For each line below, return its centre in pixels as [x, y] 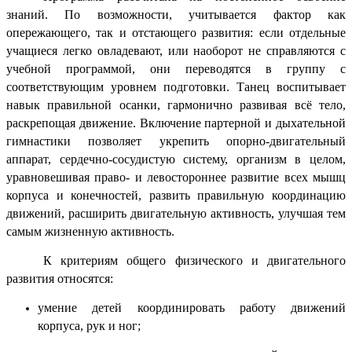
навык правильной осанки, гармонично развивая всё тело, [176, 104]
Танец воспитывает [288, 86]
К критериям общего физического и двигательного [194, 260]
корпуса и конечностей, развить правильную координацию [176, 195]
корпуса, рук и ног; [89, 325]
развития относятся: [60, 278]
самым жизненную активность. [90, 231]
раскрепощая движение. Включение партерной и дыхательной [176, 123]
